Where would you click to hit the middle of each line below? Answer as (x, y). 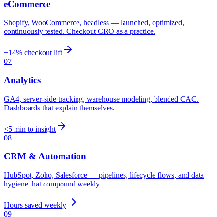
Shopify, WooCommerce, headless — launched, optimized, (94, 23)
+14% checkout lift (33, 53)
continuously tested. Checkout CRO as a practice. (80, 31)
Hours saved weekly (35, 205)
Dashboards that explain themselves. (59, 108)
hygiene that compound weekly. (53, 184)
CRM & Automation (45, 156)
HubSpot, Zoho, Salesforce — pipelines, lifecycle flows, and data (104, 175)
